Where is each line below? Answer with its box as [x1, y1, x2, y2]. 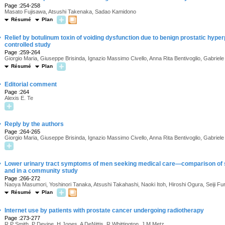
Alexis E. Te [5, 95, 33, 101]
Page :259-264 [5, 49, 40, 55]
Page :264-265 [5, 129, 40, 135]
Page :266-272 [5, 175, 40, 181]
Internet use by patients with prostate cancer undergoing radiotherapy [5, 207, 204, 214]
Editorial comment [5, 81, 57, 88]
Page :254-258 [5, 3, 40, 9]
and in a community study [5, 167, 78, 174]
